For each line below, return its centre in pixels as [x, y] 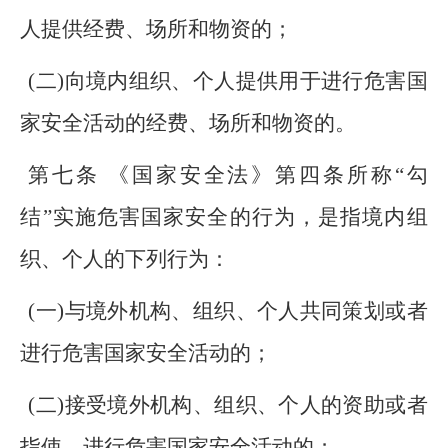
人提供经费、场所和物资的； [157, 29]
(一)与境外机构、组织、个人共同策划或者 [228, 311]
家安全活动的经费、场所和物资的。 [188, 123]
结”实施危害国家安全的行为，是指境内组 [224, 217]
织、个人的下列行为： [125, 259]
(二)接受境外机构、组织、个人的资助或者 [228, 405]
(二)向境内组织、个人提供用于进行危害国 [228, 81]
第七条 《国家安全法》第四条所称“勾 [228, 175]
